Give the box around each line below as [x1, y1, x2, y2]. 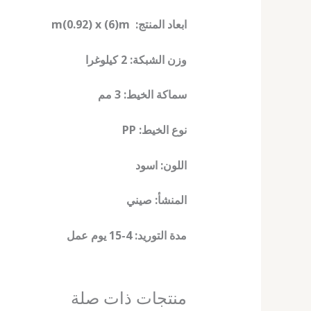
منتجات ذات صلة [71, 285, 187, 309]
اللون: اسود [135, 157, 187, 173]
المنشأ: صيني [124, 192, 187, 208]
